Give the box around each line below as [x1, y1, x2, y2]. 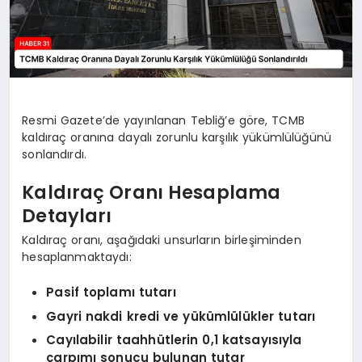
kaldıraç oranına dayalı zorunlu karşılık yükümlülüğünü [22, 128, 332, 145]
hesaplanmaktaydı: [22, 248, 132, 265]
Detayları [22, 203, 112, 229]
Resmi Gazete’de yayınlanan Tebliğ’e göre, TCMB [22, 112, 305, 128]
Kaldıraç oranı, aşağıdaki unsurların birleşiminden [22, 231, 301, 248]
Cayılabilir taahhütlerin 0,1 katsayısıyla [46, 331, 302, 349]
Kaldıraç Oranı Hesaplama [22, 179, 281, 206]
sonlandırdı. [22, 145, 87, 162]
